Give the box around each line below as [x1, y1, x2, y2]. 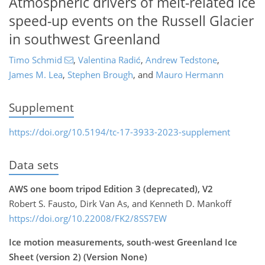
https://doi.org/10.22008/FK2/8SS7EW [9, 212, 167, 224]
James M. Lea [9, 69, 63, 81]
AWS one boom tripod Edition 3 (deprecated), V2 [9, 182, 213, 195]
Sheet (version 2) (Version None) [9, 250, 147, 263]
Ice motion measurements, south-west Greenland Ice [9, 235, 237, 248]
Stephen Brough [67, 69, 133, 81]
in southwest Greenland [9, 30, 160, 49]
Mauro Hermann [156, 69, 224, 81]
